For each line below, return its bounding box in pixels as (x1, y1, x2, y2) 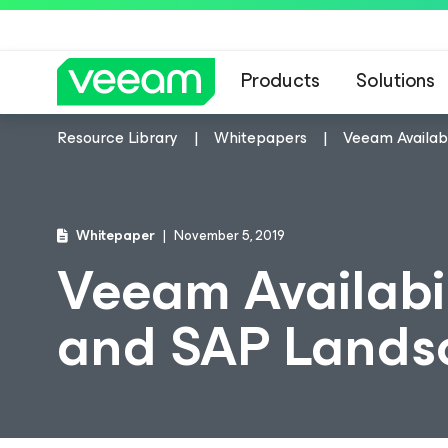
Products (241, 64, 320, 97)
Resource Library (57, 124, 178, 151)
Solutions (356, 64, 435, 97)
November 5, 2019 (174, 224, 285, 247)
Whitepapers (214, 124, 307, 151)
